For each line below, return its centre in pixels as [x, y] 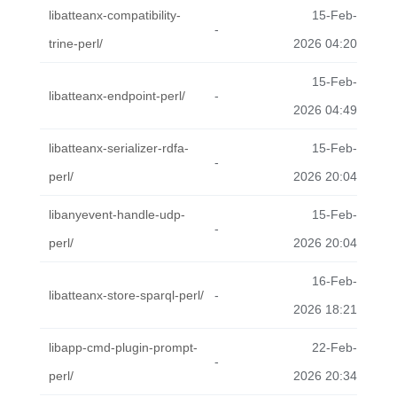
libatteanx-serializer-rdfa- [119, 148]
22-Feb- [335, 347]
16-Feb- [335, 281]
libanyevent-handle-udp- [117, 214]
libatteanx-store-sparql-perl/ [126, 295]
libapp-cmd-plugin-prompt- [123, 347]
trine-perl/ [76, 43]
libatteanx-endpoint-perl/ [117, 96]
